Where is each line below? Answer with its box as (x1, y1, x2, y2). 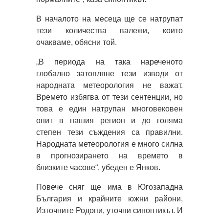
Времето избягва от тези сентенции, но (36, 92, 183, 101)
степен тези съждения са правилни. (36, 128, 183, 136)
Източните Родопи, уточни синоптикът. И (36, 206, 183, 215)
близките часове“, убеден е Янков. (36, 163, 160, 172)
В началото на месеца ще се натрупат (36, 14, 183, 23)
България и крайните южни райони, (36, 194, 183, 203)
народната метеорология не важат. (36, 81, 183, 89)
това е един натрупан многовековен (36, 104, 183, 113)
